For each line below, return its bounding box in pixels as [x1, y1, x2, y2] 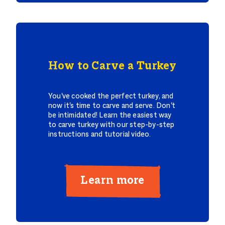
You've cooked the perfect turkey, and [48, 92, 174, 100]
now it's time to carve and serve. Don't [48, 102, 176, 110]
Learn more [80, 174, 145, 187]
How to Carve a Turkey [48, 60, 177, 72]
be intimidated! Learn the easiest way [48, 111, 172, 120]
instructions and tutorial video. [48, 131, 151, 139]
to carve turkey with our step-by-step [48, 121, 175, 129]
